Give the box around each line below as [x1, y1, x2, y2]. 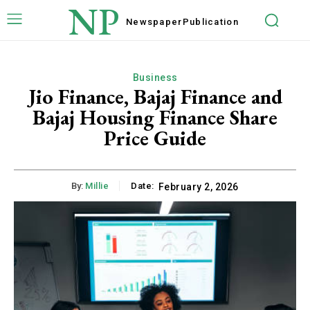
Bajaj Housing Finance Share [33, 104, 277, 131]
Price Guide [104, 125, 206, 152]
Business [132, 72, 178, 83]
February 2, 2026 [158, 181, 239, 193]
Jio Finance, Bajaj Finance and [28, 83, 282, 110]
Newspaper [125, 16, 183, 27]
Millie [85, 181, 109, 192]
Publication [182, 16, 239, 27]
